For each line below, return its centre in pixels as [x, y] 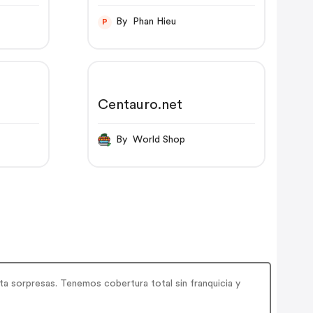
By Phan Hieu [154, 22]
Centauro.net [140, 104]
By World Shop [159, 140]
